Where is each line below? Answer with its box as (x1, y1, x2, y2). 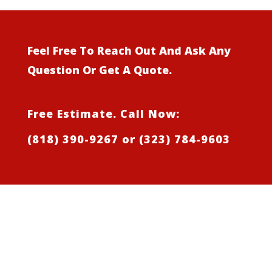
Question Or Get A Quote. (27, 62, 172, 77)
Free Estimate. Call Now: (27, 106, 180, 121)
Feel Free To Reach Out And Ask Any (27, 42, 231, 58)
